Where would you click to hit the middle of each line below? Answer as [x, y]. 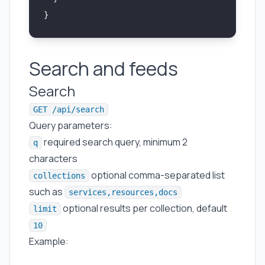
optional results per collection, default [144, 208]
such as [47, 192]
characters [53, 159]
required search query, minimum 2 [115, 142]
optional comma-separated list [157, 175]
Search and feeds [104, 69]
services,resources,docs [123, 192]
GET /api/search [69, 109]
